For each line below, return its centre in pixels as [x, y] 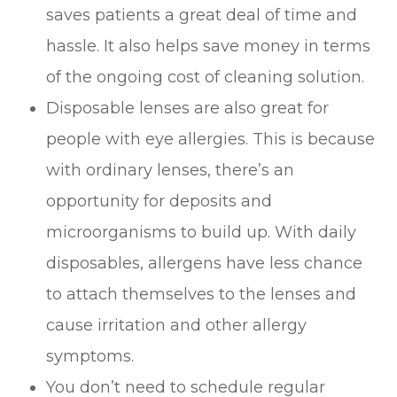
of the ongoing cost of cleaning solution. [208, 77]
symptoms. [93, 356]
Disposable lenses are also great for [188, 108]
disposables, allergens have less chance [205, 263]
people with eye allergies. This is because [211, 139]
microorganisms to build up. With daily [202, 232]
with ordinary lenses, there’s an [171, 170]
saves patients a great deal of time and [202, 15]
